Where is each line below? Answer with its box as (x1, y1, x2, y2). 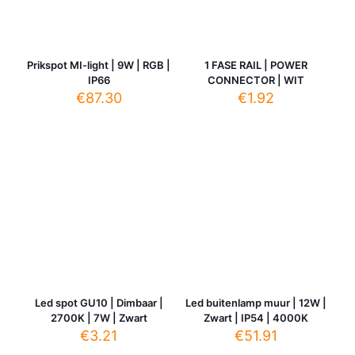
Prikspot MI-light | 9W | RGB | (27, 58, 171, 71)
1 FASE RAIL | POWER (204, 58, 308, 71)
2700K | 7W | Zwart (50, 311, 147, 325)
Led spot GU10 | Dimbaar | (34, 296, 163, 310)
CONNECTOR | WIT (208, 73, 305, 86)
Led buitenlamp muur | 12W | (185, 296, 327, 310)
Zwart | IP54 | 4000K (204, 311, 309, 325)
